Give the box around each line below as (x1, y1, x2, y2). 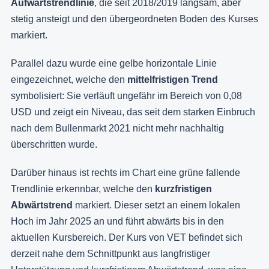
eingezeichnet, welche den (11, 74, 127, 85)
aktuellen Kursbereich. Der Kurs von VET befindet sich (11, 232, 243, 243)
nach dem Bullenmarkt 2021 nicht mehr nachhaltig (11, 122, 224, 133)
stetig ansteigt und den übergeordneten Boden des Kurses (11, 13, 258, 24)
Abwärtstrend (11, 199, 73, 210)
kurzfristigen (155, 183, 212, 194)
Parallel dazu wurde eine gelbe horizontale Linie (11, 58, 217, 68)
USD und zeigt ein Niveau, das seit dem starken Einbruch (11, 106, 255, 117)
